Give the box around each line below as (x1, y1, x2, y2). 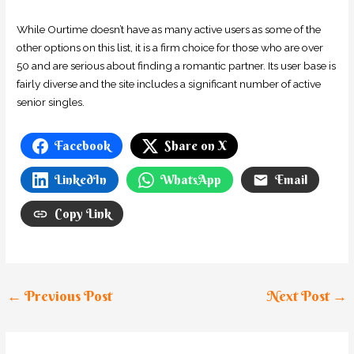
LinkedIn (55, 171, 107, 188)
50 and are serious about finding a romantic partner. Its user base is (17, 59, 337, 73)
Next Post (266, 286, 333, 305)
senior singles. (17, 96, 85, 109)
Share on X (164, 137, 227, 154)
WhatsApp (160, 171, 222, 188)
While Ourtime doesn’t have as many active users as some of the (17, 23, 322, 36)
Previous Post (21, 286, 113, 305)
